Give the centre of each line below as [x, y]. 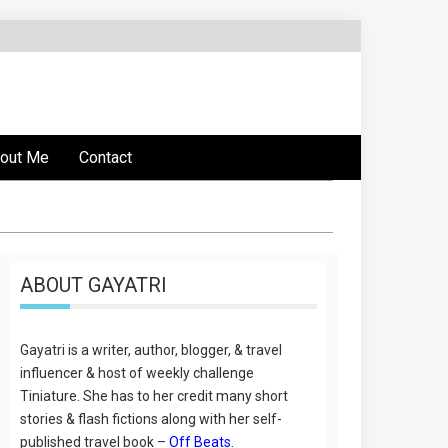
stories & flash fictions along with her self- [151, 419]
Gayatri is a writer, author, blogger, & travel [151, 350]
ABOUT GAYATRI [94, 285]
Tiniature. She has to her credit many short [154, 396]
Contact [105, 157]
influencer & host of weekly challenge [137, 373]
